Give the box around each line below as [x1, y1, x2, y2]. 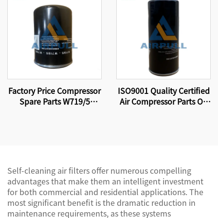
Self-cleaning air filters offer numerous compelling [7, 164, 191, 176]
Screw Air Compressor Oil [8, 106, 101, 118]
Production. [142, 127, 185, 139]
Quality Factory [136, 117, 191, 128]
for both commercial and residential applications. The [7, 186, 203, 198]
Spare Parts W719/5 [19, 95, 90, 107]
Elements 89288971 [128, 2, 199, 14]
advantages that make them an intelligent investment [7, 175, 203, 187]
